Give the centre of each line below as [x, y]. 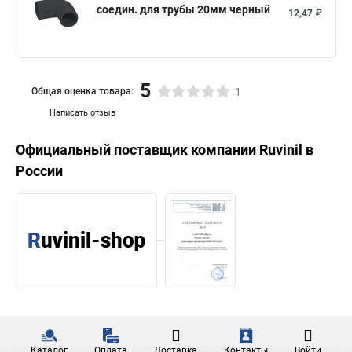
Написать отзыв [82, 113]
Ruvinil [281, 150]
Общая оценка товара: [82, 91]
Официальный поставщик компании [137, 150]
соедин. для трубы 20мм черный [183, 9]
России [39, 171]
